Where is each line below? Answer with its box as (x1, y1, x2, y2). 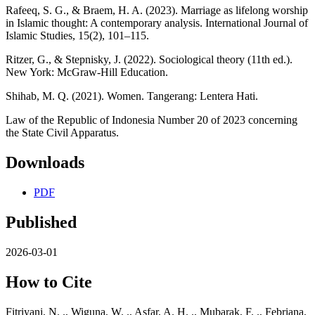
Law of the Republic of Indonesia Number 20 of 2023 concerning (6, 114, 297, 127)
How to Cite (6, 272, 92, 291)
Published (6, 213, 77, 232)
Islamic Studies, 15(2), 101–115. (6, 30, 149, 42)
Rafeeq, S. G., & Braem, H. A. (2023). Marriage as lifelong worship (6, 4, 308, 17)
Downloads (6, 153, 84, 172)
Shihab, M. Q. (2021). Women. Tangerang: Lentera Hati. (6, 90, 258, 103)
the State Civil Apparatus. (6, 127, 119, 139)
